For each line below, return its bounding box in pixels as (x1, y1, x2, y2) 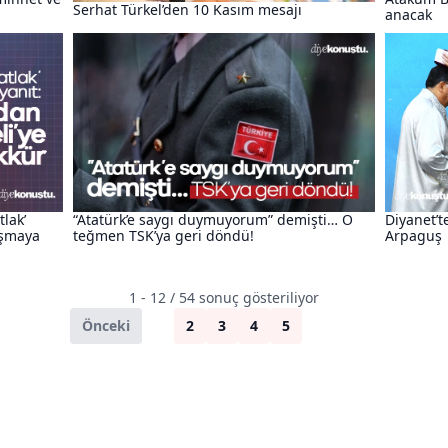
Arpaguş (385, 226, 442, 246)
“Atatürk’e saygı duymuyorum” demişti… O (73, 210, 353, 230)
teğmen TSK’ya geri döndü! (73, 226, 254, 246)
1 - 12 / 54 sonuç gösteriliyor (129, 288, 319, 308)
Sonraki (313, 316, 367, 336)
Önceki (81, 316, 130, 336)
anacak (385, 5, 432, 25)
